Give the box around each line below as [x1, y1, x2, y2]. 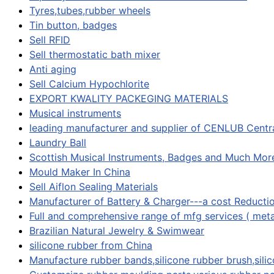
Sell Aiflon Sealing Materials [29, 180, 158, 193]
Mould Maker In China [29, 166, 130, 179]
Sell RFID [29, 34, 70, 46]
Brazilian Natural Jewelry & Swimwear [29, 224, 204, 237]
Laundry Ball [29, 136, 86, 149]
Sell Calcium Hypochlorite [29, 78, 149, 91]
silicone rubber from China [29, 239, 152, 252]
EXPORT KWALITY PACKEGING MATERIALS [29, 92, 228, 105]
